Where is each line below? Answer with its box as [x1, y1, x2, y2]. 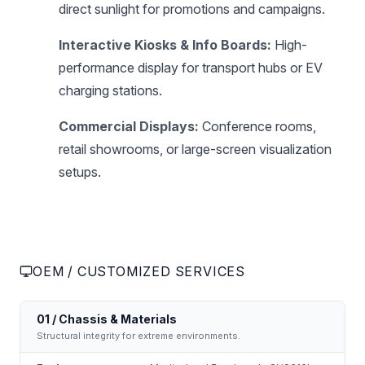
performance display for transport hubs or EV [59, 59, 323, 76]
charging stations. [59, 81, 162, 99]
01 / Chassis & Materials [37, 311, 177, 326]
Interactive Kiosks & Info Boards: [59, 36, 271, 53]
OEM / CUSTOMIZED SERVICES [33, 262, 245, 279]
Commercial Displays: [59, 117, 199, 134]
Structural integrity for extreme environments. [37, 329, 240, 341]
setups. [59, 163, 101, 180]
